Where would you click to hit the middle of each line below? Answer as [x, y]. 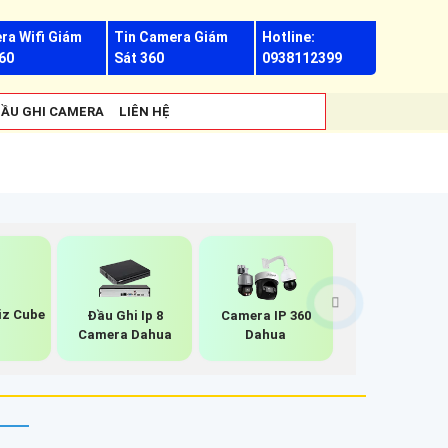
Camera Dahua [124, 334]
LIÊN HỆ [144, 111]
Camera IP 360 [265, 315]
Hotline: [288, 37]
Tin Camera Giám [171, 37]
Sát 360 [139, 58]
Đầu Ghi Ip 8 [124, 315]
